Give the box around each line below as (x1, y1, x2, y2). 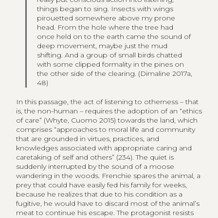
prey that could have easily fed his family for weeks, (16, 180, 187, 189)
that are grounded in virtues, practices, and (16, 134, 159, 143)
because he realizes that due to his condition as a (16, 189, 182, 199)
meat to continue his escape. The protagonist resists (16, 208, 194, 217)
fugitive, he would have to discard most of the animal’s (16, 199, 200, 208)
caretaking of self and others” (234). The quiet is (16, 152, 174, 162)
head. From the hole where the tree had (37, 22, 174, 32)
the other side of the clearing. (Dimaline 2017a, (37, 69, 193, 78)
